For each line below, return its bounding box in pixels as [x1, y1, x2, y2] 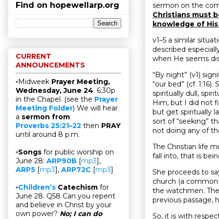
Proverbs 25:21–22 [16, 121, 81, 131]
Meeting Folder [16, 104, 73, 113]
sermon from [22, 112, 70, 122]
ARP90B [46, 156, 77, 166]
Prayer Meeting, [51, 77, 110, 87]
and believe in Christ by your [16, 200, 111, 210]
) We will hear [73, 104, 118, 113]
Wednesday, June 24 [16, 86, 93, 95]
